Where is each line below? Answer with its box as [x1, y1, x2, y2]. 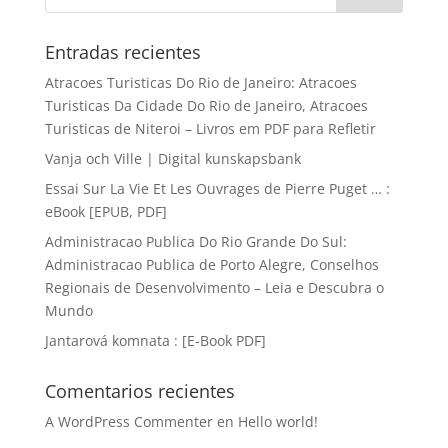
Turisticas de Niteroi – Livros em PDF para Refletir [44, 119, 376, 138]
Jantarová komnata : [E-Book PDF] [44, 331, 266, 350]
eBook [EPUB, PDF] [44, 202, 167, 221]
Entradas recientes [44, 40, 201, 64]
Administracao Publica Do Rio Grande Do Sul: [44, 232, 347, 251]
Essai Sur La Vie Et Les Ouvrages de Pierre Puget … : [44, 179, 390, 198]
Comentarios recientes [44, 379, 235, 403]
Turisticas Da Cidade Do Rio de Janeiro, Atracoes [44, 96, 368, 115]
